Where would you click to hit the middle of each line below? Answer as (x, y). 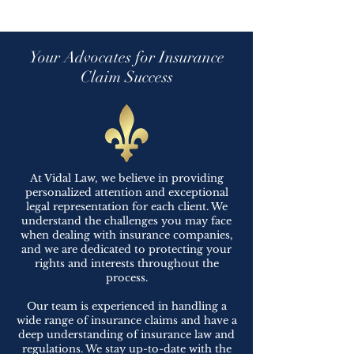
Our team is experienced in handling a (126, 306)
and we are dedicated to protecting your (126, 249)
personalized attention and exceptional (126, 192)
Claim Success (126, 77)
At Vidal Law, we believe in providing (126, 178)
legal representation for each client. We (126, 207)
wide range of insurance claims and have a (126, 320)
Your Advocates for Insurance (126, 57)
